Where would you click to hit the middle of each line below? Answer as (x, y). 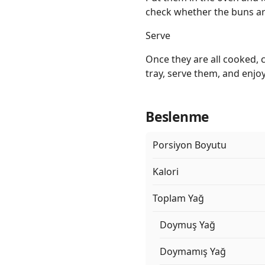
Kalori (166, 172)
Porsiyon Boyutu (190, 145)
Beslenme (177, 117)
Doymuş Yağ (188, 225)
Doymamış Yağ (193, 252)
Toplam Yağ (178, 198)
